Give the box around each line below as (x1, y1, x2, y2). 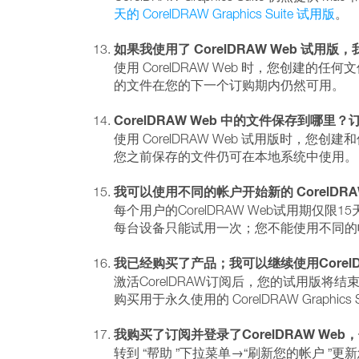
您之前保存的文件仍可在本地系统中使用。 (114, 149, 357, 163)
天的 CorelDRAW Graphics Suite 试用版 (114, 6, 335, 21)
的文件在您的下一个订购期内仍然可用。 (114, 78, 345, 92)
